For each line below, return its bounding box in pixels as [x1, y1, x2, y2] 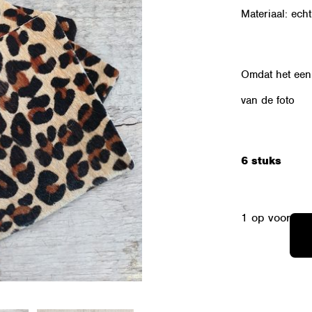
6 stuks [240, 154, 281, 168]
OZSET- [240, 249, 276, 261]
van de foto [240, 93, 295, 107]
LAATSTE [240, 295, 282, 307]
